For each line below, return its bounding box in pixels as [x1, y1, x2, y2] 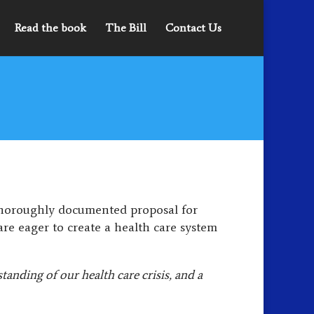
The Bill [105, 21, 146, 34]
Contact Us [165, 21, 221, 34]
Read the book [15, 21, 86, 34]
